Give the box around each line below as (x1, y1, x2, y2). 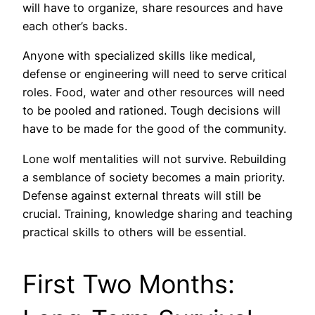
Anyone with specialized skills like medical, (22, 49, 256, 63)
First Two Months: (22, 268, 235, 300)
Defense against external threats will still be (22, 188, 261, 202)
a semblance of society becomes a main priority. (22, 169, 285, 184)
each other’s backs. (22, 19, 127, 33)
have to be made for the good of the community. (22, 122, 286, 136)
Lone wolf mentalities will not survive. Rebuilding (22, 151, 286, 166)
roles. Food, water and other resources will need (22, 85, 285, 100)
